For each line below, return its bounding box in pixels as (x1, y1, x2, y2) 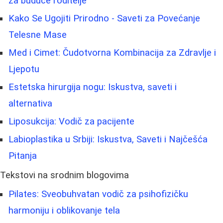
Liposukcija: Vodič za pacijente (8, 116, 134, 127)
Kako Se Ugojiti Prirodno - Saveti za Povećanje (8, 13, 200, 24)
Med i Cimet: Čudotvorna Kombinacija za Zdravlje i (8, 47, 216, 59)
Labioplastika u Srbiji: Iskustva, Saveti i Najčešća (8, 134, 208, 145)
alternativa (8, 98, 52, 110)
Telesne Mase (8, 29, 67, 41)
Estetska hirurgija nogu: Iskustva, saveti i (8, 82, 177, 93)
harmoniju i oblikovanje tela (8, 205, 120, 217)
